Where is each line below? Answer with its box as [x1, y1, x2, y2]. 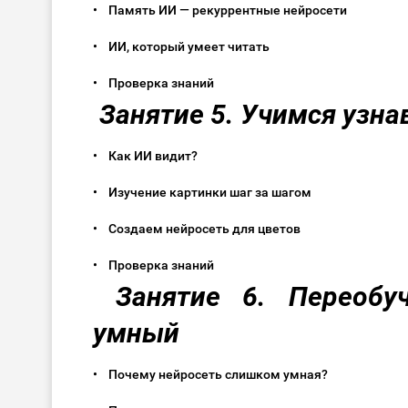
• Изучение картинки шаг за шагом [93, 185, 322, 200]
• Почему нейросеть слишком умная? [93, 367, 339, 382]
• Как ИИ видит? [93, 148, 209, 164]
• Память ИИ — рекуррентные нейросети [93, 3, 358, 18]
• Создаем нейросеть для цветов [93, 221, 311, 237]
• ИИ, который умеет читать [93, 39, 280, 55]
